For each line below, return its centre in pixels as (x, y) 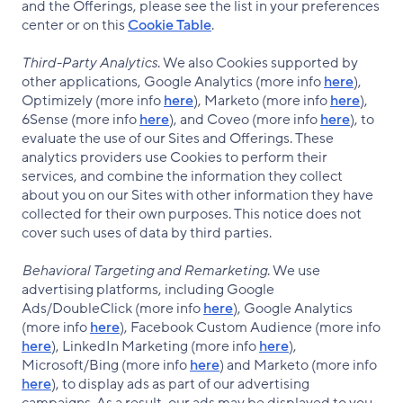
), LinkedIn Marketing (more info (155, 346)
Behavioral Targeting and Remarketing (144, 271)
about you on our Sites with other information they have (197, 195)
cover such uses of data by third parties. (147, 233)
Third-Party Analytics (90, 63)
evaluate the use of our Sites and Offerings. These (178, 139)
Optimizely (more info (93, 101)
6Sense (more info (81, 120)
